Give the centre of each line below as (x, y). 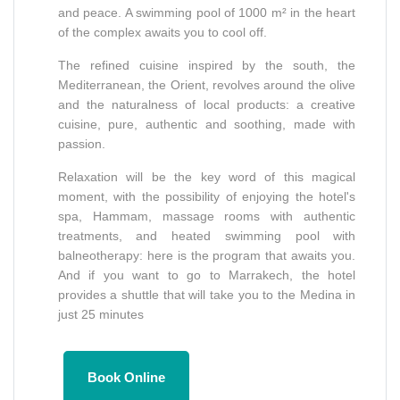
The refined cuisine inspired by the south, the (207, 66)
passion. (81, 144)
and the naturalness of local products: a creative (207, 105)
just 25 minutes (100, 315)
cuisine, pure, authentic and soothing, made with (207, 125)
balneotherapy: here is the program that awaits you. (207, 256)
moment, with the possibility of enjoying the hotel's (207, 197)
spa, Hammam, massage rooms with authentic (207, 217)
